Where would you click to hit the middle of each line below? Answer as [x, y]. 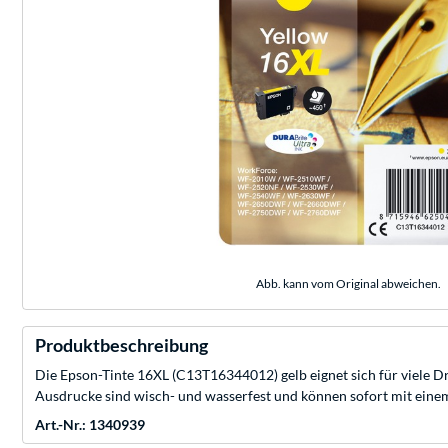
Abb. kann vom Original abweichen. [348, 284]
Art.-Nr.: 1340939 [90, 425]
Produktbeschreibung [121, 345]
